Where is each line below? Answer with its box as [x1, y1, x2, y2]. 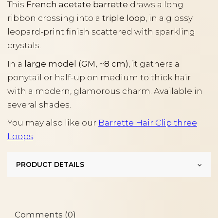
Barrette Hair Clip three [98, 118, 197, 128]
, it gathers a [128, 58, 180, 69]
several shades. [7, 99, 71, 109]
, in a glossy [145, 13, 193, 23]
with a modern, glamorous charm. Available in [7, 86, 202, 96]
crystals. [7, 40, 41, 51]
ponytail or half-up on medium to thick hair [7, 72, 191, 82]
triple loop [102, 13, 145, 23]
